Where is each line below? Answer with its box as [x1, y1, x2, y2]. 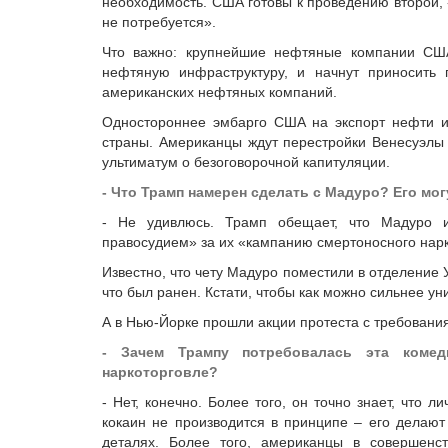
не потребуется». [102, 14, 216, 30]
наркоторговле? [102, 364, 218, 380]
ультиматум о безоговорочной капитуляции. [102, 154, 390, 170]
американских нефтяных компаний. [102, 84, 337, 100]
